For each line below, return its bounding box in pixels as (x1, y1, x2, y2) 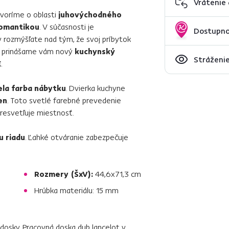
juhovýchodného (58, 9, 122, 19)
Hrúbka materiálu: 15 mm (34, 185, 119, 195)
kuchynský (75, 45, 115, 56)
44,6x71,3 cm (93, 168, 141, 179)
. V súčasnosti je (39, 21, 94, 32)
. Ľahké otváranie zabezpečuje (25, 131, 128, 142)
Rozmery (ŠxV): (34, 168, 93, 179)
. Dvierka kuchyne (66, 82, 125, 93)
